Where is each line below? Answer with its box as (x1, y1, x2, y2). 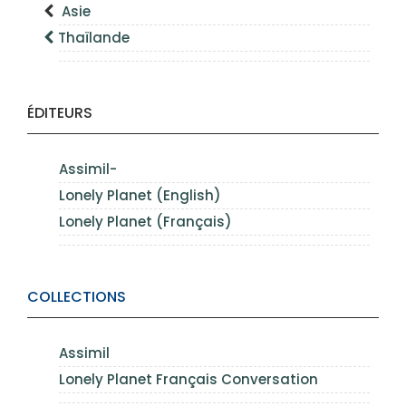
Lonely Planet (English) (59, 186, 221, 205)
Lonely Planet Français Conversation (59, 370, 318, 389)
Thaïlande (58, 28, 130, 47)
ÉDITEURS (27, 102, 92, 123)
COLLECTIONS (27, 286, 126, 307)
